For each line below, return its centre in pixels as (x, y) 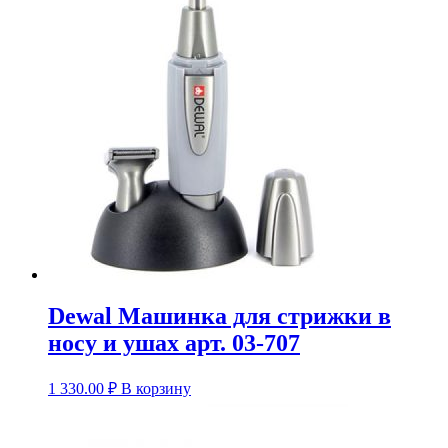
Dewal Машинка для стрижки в (219, 316)
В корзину (156, 389)
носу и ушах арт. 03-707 (174, 343)
